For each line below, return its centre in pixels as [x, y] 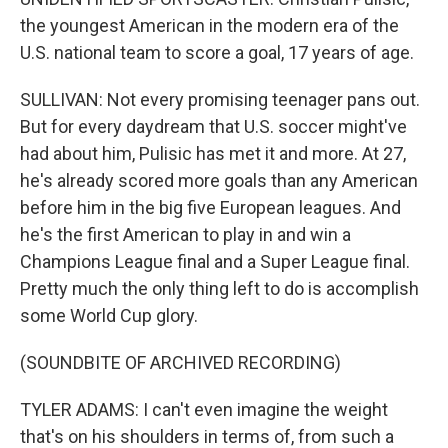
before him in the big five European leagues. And [210, 207]
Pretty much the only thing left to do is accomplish [219, 288]
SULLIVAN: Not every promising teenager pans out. [220, 99]
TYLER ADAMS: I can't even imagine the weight [204, 409]
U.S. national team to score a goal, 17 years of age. [217, 52]
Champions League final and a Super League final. [215, 261]
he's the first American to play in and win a [185, 234]
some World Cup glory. [109, 315]
